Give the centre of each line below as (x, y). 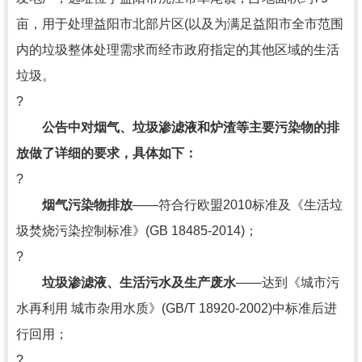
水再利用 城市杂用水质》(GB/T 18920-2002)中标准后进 (177, 308)
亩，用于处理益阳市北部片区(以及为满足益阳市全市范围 (180, 24)
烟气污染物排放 (87, 205)
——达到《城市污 (288, 282)
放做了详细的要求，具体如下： (107, 153)
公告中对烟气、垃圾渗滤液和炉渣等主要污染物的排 (191, 127)
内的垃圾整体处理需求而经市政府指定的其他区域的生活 (178, 50)
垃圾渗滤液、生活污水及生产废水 (139, 282)
